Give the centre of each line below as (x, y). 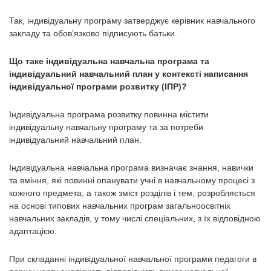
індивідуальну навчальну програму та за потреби (106, 127)
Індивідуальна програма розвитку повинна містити (109, 114)
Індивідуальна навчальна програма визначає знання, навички (131, 168)
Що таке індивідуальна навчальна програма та (109, 61)
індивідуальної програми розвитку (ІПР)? (98, 87)
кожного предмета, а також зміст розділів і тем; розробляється (132, 193)
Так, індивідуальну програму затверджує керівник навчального (132, 21)
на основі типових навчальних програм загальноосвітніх (120, 206)
